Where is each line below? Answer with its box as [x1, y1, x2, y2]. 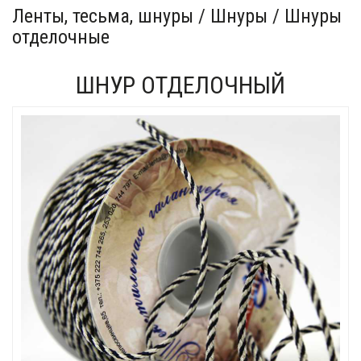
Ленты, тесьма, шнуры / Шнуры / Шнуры [12, 5, 342, 27]
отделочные [12, 26, 110, 48]
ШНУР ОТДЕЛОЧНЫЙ [76, 71, 285, 99]
